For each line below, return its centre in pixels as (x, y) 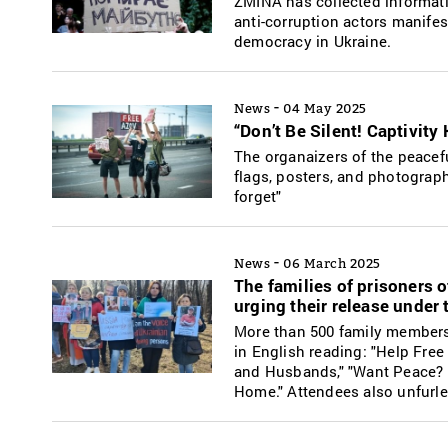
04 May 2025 (325, 107)
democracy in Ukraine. (313, 40)
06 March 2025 (332, 262)
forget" (258, 195)
